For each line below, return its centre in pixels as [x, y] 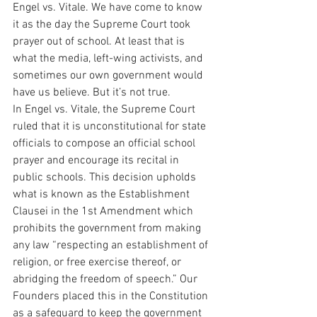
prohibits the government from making [108, 228]
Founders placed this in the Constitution [112, 296]
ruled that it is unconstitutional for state [111, 126]
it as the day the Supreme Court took [103, 24]
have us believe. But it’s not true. [92, 92]
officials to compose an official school [105, 143]
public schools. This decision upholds [106, 177]
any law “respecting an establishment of [112, 245]
